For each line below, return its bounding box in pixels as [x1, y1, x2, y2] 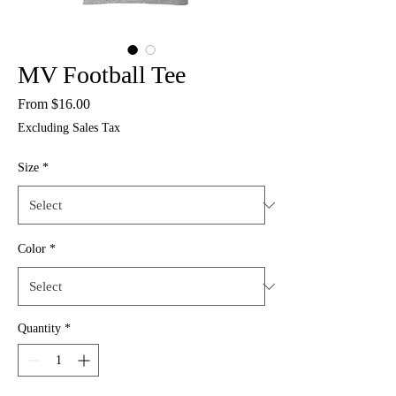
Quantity [18, 322, 61, 335]
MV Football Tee [18, 61, 186, 88]
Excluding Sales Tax [18, 121, 120, 134]
